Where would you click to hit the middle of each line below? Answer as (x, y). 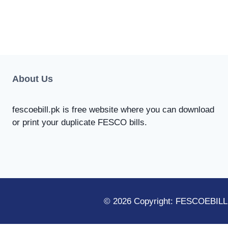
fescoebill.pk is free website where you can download (113, 110)
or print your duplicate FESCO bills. (80, 123)
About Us (33, 79)
